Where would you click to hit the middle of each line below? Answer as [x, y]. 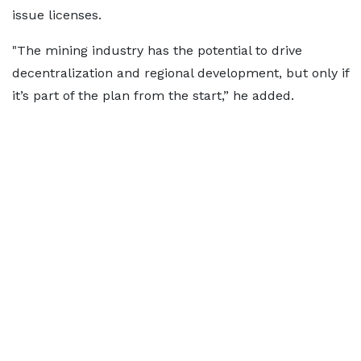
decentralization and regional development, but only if [180, 73]
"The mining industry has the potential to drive [157, 50]
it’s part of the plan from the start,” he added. [153, 95]
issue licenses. [57, 15]
